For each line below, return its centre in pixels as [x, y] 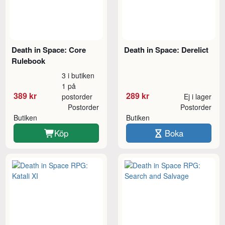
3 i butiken [78, 75]
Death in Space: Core [49, 49]
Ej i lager [197, 96]
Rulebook [29, 61]
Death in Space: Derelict [166, 49]
